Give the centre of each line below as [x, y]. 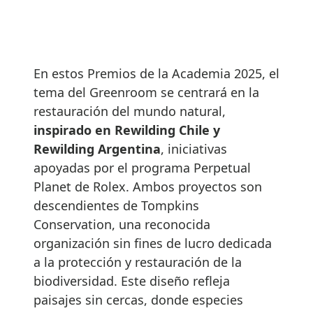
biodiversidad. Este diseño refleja [132, 281]
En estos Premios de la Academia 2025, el [156, 74]
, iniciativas [194, 149]
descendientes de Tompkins [116, 206]
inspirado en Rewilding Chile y [127, 130]
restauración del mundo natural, [130, 111]
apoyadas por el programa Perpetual [142, 168]
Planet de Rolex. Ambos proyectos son [148, 187]
